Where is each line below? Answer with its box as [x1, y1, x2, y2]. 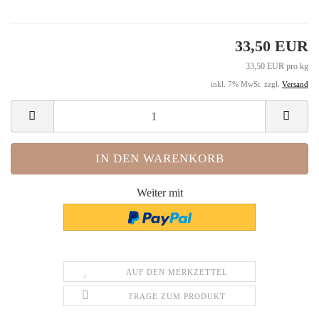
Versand [282, 80, 308, 89]
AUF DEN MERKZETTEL [126, 267, 229, 276]
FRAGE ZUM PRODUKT [128, 291, 226, 300]
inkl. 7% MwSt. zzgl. [211, 80, 282, 89]
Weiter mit [136, 187, 183, 199]
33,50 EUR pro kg [246, 61, 308, 72]
